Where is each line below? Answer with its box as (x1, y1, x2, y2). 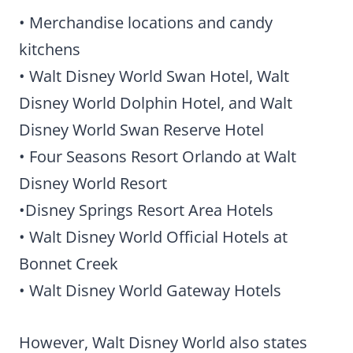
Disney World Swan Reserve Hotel (19, 119, 264, 141)
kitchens (19, 39, 80, 61)
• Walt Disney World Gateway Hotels (19, 280, 281, 302)
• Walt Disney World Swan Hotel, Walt (19, 65, 289, 87)
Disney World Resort (19, 173, 167, 195)
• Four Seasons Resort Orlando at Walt (19, 146, 296, 168)
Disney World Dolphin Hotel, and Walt (19, 92, 292, 114)
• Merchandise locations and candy (19, 12, 273, 34)
